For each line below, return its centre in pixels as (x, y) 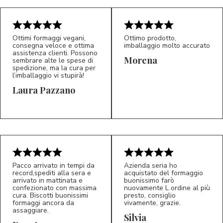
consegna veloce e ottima (53, 46)
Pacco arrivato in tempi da (54, 166)
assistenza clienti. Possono (55, 53)
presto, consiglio (150, 195)
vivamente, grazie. (152, 203)
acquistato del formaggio (164, 173)
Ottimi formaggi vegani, (49, 38)
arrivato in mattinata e (48, 180)
